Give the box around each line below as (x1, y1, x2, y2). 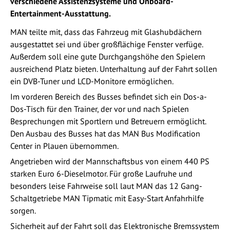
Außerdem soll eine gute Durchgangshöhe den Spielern (10, 51, 205, 62)
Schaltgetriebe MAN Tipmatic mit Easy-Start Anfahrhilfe (10, 193, 204, 203)
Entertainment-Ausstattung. (10, 8, 111, 18)
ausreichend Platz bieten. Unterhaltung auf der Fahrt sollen (10, 63, 217, 74)
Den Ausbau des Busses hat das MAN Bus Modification (10, 128, 200, 139)
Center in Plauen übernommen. (10, 140, 119, 151)
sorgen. (10, 205, 36, 216)
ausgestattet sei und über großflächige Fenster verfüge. (10, 39, 203, 49)
